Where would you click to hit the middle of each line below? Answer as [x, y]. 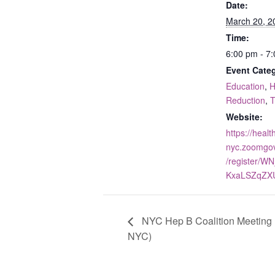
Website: [244, 116]
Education [245, 86]
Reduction [246, 100]
